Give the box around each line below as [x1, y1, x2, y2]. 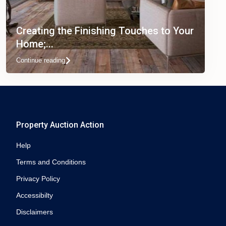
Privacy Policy [16, 175, 60, 183]
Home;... [16, 38, 53, 50]
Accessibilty [16, 191, 53, 199]
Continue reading [16, 56, 65, 64]
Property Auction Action [16, 120, 104, 130]
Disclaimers [16, 208, 53, 216]
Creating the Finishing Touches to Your [16, 25, 194, 37]
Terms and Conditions [16, 158, 86, 166]
